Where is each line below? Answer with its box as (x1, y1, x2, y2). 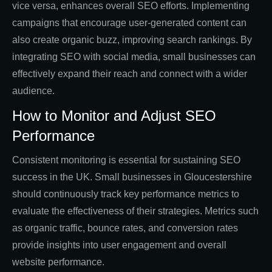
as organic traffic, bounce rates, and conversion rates (12, 223, 238, 234)
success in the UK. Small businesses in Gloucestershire (12, 172, 252, 183)
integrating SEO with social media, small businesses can (12, 52, 256, 63)
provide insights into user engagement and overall (12, 240, 226, 251)
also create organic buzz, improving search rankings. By (12, 35, 252, 46)
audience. (12, 86, 55, 97)
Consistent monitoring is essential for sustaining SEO (12, 155, 240, 166)
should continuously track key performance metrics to (12, 189, 239, 200)
